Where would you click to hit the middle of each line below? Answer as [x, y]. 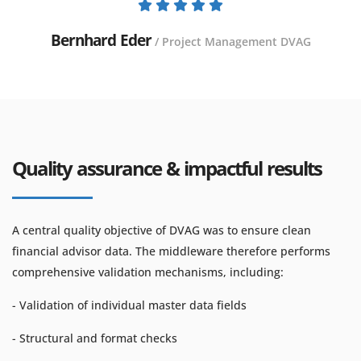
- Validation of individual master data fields [129, 305]
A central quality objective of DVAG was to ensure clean [162, 230]
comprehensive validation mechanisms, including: [148, 272]
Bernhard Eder [101, 40]
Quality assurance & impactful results [167, 168]
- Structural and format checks [95, 338]
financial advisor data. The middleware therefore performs [171, 251]
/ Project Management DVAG [232, 41]
